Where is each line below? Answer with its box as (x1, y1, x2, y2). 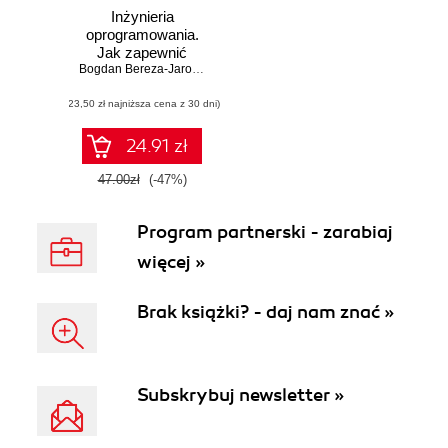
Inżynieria (110, 8, 174, 26)
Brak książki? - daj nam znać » (137, 301, 394, 323)
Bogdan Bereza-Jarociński (192, 62, 204, 77)
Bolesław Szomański (229, 62, 342, 77)
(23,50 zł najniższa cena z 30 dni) (64, 98, 220, 110)
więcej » (137, 251, 205, 273)
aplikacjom (107, 80, 177, 98)
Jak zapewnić (97, 44, 187, 62)
